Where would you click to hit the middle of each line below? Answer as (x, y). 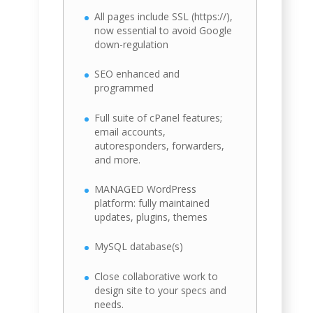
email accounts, (130, 131)
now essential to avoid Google (163, 30)
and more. (118, 159)
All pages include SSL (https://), (164, 16)
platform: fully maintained (152, 203)
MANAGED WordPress (146, 189)
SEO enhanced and (137, 74)
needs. (109, 304)
